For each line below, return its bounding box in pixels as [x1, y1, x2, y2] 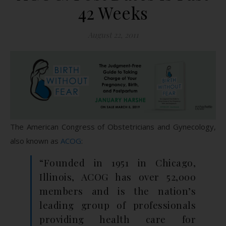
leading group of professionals [39, 198, 196, 211]
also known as [10, 135, 61, 146]
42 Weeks [78, 2, 148, 24]
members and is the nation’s [39, 184, 196, 197]
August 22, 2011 [87, 30, 139, 40]
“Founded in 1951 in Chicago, [39, 155, 196, 169]
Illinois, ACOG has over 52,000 [39, 169, 196, 183]
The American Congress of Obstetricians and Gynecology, [10, 121, 216, 132]
